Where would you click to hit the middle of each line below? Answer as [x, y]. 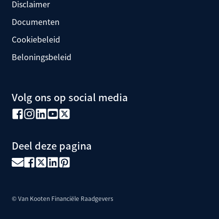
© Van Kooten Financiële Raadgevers [63, 198]
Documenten [36, 21]
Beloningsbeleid [42, 56]
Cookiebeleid [36, 39]
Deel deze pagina [52, 145]
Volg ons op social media [70, 97]
